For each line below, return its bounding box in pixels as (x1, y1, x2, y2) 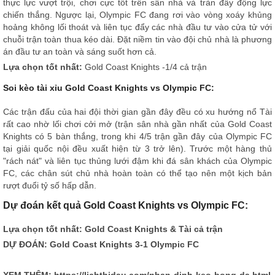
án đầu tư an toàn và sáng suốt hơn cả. (3, 46, 157, 56)
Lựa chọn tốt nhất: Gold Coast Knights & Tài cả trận (3, 224, 223, 234)
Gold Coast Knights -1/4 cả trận (85, 61, 207, 72)
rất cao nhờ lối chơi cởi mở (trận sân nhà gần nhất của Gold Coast (3, 118, 272, 129)
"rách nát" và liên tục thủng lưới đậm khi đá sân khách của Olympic (3, 155, 272, 166)
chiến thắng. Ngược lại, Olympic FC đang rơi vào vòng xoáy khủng (3, 9, 272, 20)
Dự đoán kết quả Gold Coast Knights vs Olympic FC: (3, 200, 248, 211)
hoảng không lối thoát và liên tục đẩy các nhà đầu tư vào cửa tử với (3, 21, 272, 32)
